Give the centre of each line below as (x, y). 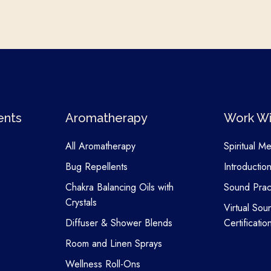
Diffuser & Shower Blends (119, 223)
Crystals (81, 203)
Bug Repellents (96, 167)
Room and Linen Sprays (113, 244)
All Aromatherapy (100, 146)
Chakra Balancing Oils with (119, 188)
